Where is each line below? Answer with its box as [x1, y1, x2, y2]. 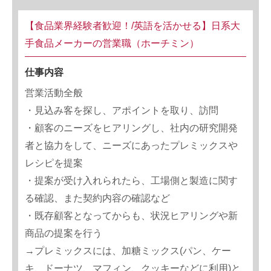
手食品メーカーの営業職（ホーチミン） [25, 38, 199, 48]
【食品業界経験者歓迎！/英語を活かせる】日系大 [25, 21, 240, 31]
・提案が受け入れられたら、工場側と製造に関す [25, 175, 238, 186]
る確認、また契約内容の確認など [25, 193, 170, 203]
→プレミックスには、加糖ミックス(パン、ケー [25, 246, 231, 256]
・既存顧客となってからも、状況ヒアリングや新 [25, 211, 238, 221]
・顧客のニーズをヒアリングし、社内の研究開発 [25, 123, 238, 133]
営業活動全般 [25, 88, 83, 98]
